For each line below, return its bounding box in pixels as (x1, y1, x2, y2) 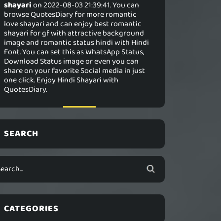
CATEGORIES (4, 202, 59, 216)
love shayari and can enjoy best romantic (4, 18, 142, 30)
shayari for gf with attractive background (4, 27, 144, 39)
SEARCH (4, 127, 38, 141)
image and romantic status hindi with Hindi (4, 37, 149, 49)
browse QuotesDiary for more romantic (4, 8, 137, 21)
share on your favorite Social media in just (4, 65, 145, 77)
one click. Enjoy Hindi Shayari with (4, 74, 118, 86)
